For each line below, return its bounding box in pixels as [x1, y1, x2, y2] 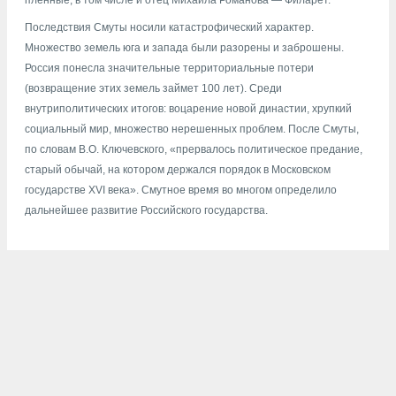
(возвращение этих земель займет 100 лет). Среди [25, 82, 282, 95]
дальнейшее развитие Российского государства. [25, 204, 268, 217]
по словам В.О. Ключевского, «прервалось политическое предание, [25, 143, 362, 156]
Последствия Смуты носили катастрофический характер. [25, 21, 314, 34]
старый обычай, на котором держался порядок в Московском [25, 164, 331, 177]
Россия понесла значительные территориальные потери [25, 62, 314, 75]
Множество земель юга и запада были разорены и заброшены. [25, 42, 344, 55]
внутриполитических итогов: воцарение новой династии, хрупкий [25, 103, 352, 116]
